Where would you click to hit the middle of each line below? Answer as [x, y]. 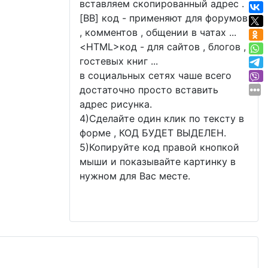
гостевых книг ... [119, 61]
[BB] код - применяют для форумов [164, 18]
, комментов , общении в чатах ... [158, 32]
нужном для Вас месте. [135, 176]
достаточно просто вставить [149, 89]
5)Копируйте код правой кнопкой [159, 147]
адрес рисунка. [116, 104]
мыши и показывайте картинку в [158, 161]
